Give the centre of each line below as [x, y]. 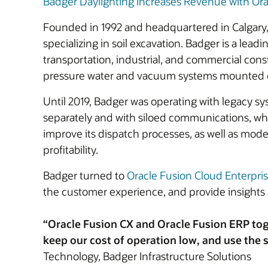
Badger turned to [85, 175]
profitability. [71, 150]
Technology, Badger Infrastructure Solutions [147, 256]
